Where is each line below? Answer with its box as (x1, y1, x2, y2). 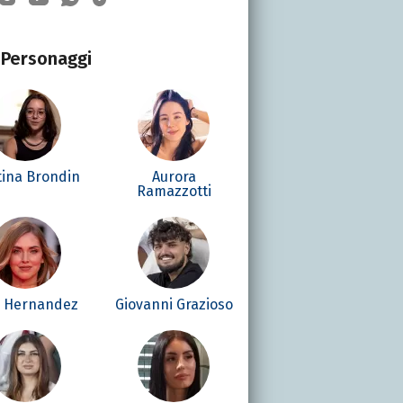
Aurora (151, 167, 196, 185)
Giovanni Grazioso (114, 295, 233, 313)
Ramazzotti (136, 182, 211, 200)
